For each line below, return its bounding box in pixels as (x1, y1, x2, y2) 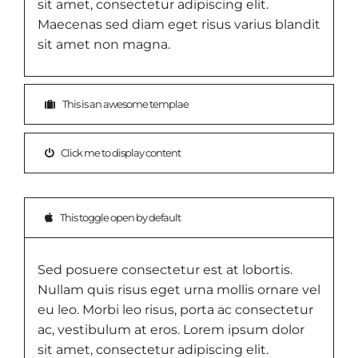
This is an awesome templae (62, 97, 189, 111)
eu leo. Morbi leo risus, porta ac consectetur (38, 301, 313, 317)
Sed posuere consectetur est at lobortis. (38, 261, 292, 277)
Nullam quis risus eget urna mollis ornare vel (38, 281, 320, 297)
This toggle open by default (59, 211, 181, 225)
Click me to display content (60, 146, 181, 160)
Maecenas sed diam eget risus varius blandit (38, 17, 320, 33)
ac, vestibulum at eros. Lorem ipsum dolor (38, 321, 304, 337)
